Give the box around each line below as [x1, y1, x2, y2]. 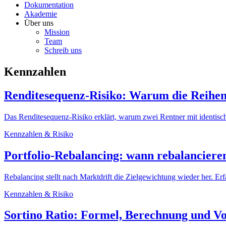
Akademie [24, 10, 57, 18]
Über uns [24, 19, 53, 27]
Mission [44, 28, 70, 36]
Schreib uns [44, 46, 82, 54]
